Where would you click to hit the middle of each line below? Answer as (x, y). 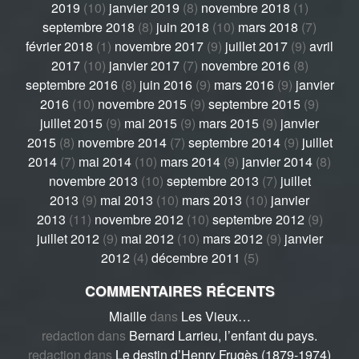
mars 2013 (212, 200)
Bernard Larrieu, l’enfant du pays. (223, 335)
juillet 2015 (71, 123)
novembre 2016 (245, 65)
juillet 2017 (256, 46)
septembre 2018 (89, 26)
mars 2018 (268, 26)
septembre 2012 (258, 219)
